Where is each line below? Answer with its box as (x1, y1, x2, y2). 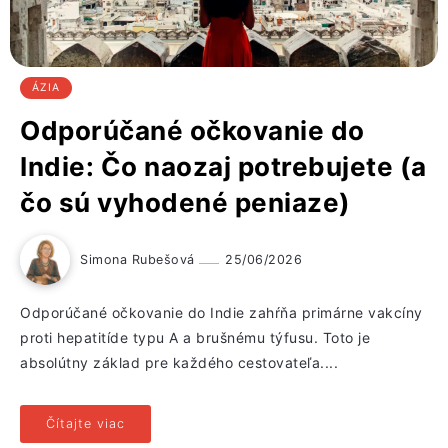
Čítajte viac (46, 416, 125, 432)
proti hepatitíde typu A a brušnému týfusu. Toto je (20, 329, 370, 347)
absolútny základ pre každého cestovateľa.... (20, 354, 338, 372)
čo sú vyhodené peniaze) (20, 187, 351, 219)
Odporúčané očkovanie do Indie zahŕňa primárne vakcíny (20, 304, 423, 322)
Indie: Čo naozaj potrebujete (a (20, 151, 427, 183)
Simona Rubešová (80, 252, 199, 268)
